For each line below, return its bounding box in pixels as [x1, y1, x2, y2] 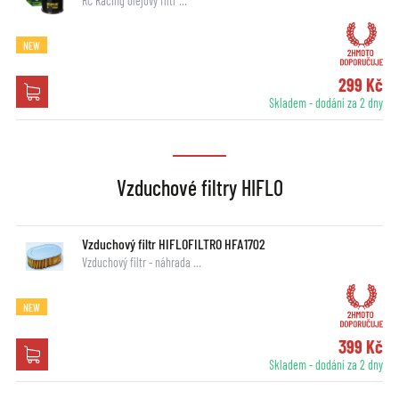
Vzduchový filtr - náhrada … [81, 254, 201, 270]
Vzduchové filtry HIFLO [116, 174, 283, 200]
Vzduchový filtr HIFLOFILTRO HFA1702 [81, 234, 265, 252]
